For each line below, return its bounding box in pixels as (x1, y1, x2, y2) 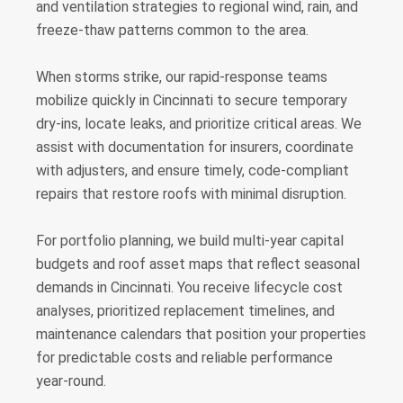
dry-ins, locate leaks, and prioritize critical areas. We (36, 115, 362, 132)
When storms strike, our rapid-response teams (36, 68, 327, 85)
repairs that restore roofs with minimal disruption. (36, 185, 346, 202)
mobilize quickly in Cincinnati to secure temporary (36, 92, 347, 109)
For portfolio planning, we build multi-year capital (36, 232, 344, 249)
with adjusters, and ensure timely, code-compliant (36, 162, 349, 179)
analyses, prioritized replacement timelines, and (36, 302, 335, 319)
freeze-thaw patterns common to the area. (36, 22, 309, 39)
